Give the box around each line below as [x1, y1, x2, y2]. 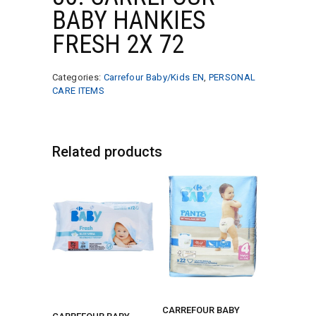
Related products [52, 142, 162, 160]
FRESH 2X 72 [52, 29, 184, 59]
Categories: [52, 71, 104, 83]
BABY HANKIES [52, 5, 205, 35]
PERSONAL [208, 71, 256, 83]
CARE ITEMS [52, 85, 104, 96]
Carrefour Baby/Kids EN [103, 71, 205, 83]
